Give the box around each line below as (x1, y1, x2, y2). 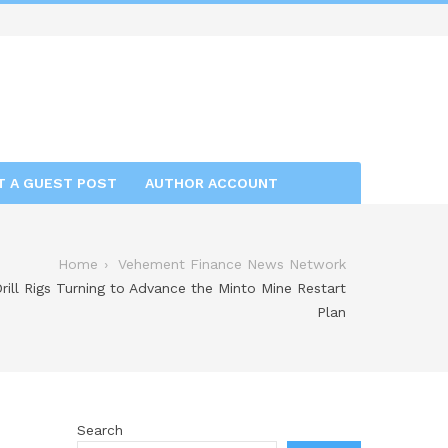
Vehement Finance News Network (118, 255, 346, 272)
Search (76, 421, 123, 438)
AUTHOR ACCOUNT (145, 174, 278, 191)
